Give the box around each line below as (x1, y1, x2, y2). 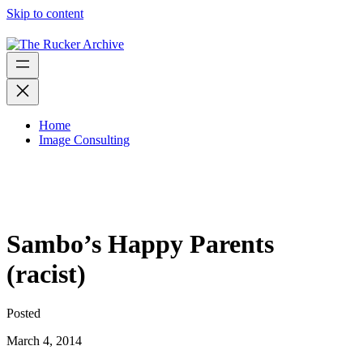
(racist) (6, 258, 86, 288)
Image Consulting (39, 133, 130, 147)
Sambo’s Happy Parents (6, 228, 274, 258)
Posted (6, 306, 41, 321)
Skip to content (6, 6, 83, 20)
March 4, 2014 (6, 334, 82, 348)
